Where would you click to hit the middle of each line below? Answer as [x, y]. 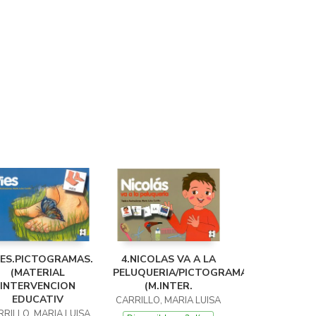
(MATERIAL [38, 273]
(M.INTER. [168, 286]
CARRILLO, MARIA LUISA [168, 300]
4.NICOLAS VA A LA [168, 259]
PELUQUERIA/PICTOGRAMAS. [185, 273]
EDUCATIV [38, 299]
